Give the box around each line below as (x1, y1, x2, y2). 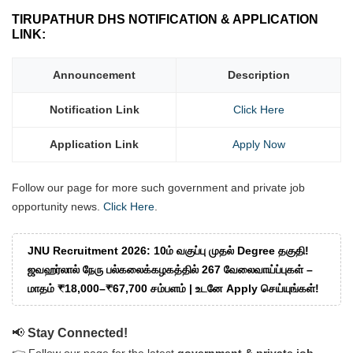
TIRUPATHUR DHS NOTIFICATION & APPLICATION (12, 13, 318, 27)
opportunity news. (12, 200, 103, 214)
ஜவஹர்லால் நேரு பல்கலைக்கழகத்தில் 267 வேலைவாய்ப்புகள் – (28, 262, 313, 276)
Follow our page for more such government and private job (12, 181, 305, 195)
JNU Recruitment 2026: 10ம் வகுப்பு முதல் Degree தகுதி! (28, 243, 309, 257)
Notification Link (49, 103, 139, 117)
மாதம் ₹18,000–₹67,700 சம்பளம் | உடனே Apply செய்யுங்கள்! (28, 281, 319, 295)
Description (227, 69, 290, 82)
